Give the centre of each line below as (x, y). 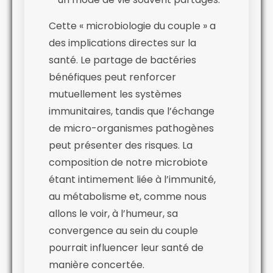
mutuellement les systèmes (115, 94)
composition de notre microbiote (128, 162)
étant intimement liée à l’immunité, (132, 179)
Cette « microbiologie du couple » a (132, 26)
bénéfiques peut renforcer (112, 77)
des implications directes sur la (122, 43)
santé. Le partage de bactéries (122, 60)
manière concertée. (97, 264)
